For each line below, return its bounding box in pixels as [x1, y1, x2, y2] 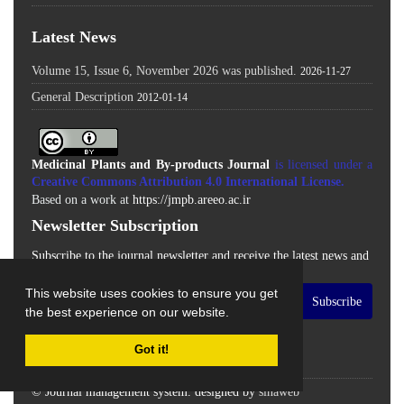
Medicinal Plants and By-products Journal [32, 157, 270, 171]
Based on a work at [32, 192, 129, 207]
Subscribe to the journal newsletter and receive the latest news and [32, 245, 369, 263]
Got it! [134, 343, 169, 356]
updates [32, 263, 69, 281]
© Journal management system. [32, 382, 195, 400]
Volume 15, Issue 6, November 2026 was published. [32, 60, 297, 78]
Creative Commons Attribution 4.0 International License [32, 174, 341, 188]
